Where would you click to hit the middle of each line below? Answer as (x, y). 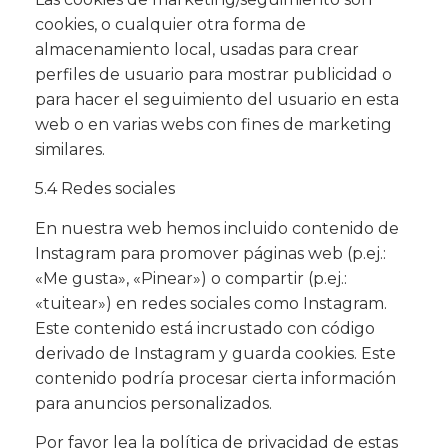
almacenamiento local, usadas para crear (197, 49)
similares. (70, 149)
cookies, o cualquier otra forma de (170, 24)
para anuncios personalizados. (153, 403)
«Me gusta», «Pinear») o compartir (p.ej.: (191, 278)
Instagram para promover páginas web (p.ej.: (210, 253)
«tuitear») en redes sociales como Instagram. (211, 303)
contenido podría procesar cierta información (215, 378)
